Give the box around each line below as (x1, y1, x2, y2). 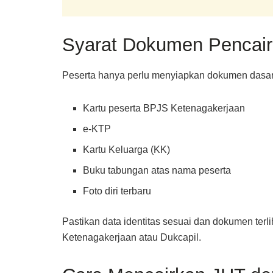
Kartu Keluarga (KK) (83, 144, 171, 155)
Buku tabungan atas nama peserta (83, 165, 232, 175)
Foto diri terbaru (83, 185, 152, 196)
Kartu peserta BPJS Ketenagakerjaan (83, 102, 246, 113)
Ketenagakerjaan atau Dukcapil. (62, 232, 201, 243)
